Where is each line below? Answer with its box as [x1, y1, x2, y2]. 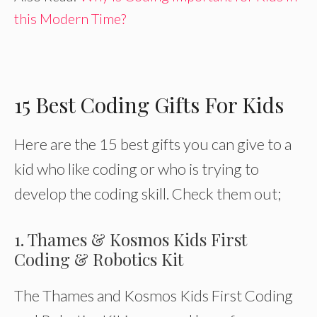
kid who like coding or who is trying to [14, 159, 259, 178]
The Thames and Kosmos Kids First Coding [14, 286, 293, 305]
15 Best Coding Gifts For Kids [14, 91, 284, 119]
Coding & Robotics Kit [14, 248, 183, 270]
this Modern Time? [14, 10, 126, 27]
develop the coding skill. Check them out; [14, 184, 282, 203]
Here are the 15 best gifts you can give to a [14, 134, 292, 154]
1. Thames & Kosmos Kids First [14, 228, 247, 250]
